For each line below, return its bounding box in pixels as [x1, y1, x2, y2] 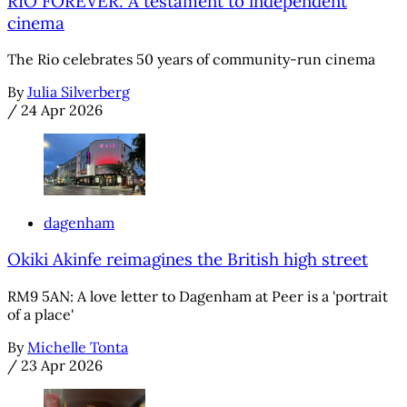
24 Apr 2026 [21, 101, 103, 120]
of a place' [7, 304, 74, 323]
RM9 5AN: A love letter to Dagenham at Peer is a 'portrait [7, 286, 388, 305]
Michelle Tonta [27, 337, 128, 356]
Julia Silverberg [27, 83, 130, 102]
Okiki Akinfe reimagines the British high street [7, 248, 368, 271]
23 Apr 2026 [21, 355, 103, 374]
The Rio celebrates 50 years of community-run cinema [7, 50, 375, 69]
